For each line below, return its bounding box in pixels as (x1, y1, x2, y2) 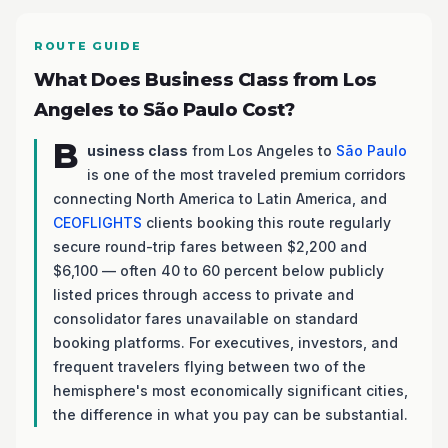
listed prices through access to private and (53, 286, 354, 303)
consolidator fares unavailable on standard (53, 310, 358, 327)
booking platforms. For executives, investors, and (53, 334, 398, 351)
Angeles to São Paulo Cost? (34, 99, 294, 121)
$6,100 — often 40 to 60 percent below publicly (53, 262, 384, 279)
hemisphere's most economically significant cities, (53, 382, 408, 399)
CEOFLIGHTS (53, 214, 142, 231)
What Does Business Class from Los (34, 69, 377, 91)
